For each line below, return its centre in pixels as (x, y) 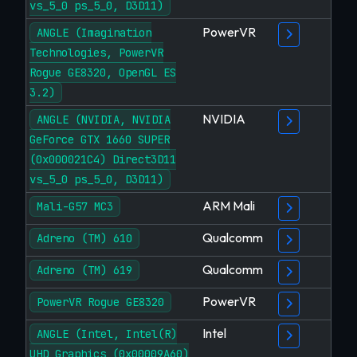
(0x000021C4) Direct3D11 (103, 159)
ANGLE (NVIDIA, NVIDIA (104, 120)
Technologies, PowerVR (96, 53)
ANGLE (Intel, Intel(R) (107, 334)
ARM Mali (229, 206)
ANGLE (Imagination (94, 33)
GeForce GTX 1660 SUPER (100, 139)
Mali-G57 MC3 (75, 206)
